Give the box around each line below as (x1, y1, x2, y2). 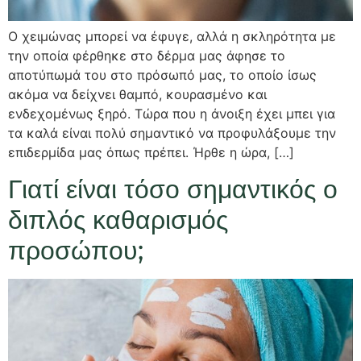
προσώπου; (8, 234, 143, 266)
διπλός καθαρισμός (8, 203, 228, 235)
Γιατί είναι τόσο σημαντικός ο (8, 172, 338, 205)
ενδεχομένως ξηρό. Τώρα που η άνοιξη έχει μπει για (8, 106, 335, 122)
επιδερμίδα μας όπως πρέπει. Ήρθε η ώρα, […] (8, 144, 294, 161)
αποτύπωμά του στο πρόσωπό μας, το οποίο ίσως (8, 67, 317, 84)
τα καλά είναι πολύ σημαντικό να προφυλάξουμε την (8, 125, 336, 142)
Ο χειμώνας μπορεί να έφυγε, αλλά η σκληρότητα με (8, 28, 336, 45)
